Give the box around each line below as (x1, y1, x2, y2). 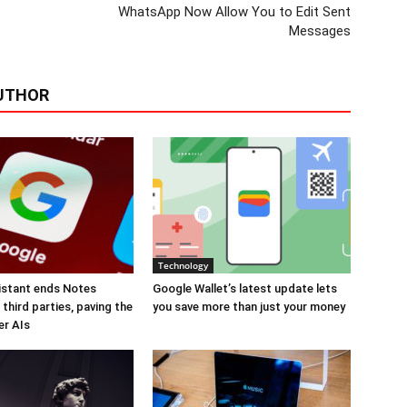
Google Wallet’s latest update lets (153, 282, 337, 296)
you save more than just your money (153, 300, 345, 314)
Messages (289, 23, 351, 40)
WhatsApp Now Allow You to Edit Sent (118, 4, 351, 21)
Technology (158, 259, 208, 273)
